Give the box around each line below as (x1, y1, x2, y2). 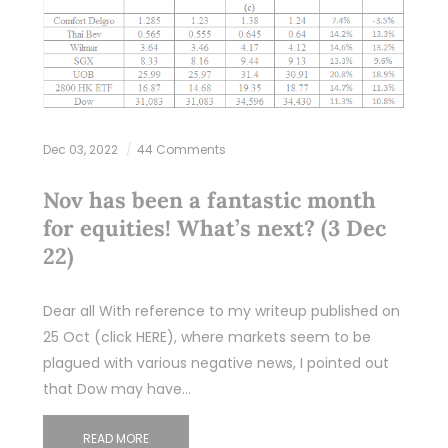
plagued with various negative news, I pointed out (42, 352, 389, 373)
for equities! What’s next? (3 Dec (42, 213, 386, 242)
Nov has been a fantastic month (42, 185, 376, 214)
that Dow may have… (42, 378, 191, 399)
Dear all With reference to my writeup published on (42, 300, 400, 321)
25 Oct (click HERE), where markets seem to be (42, 326, 371, 347)
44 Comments (136, 140, 226, 158)
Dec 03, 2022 (42, 140, 121, 158)
